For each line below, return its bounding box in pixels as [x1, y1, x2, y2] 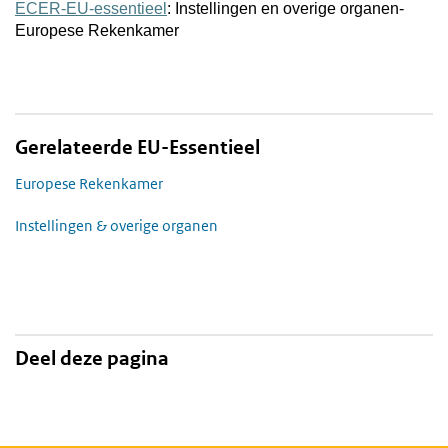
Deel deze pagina [15, 345, 169, 371]
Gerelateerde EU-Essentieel [15, 134, 260, 160]
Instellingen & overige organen [15, 215, 218, 235]
